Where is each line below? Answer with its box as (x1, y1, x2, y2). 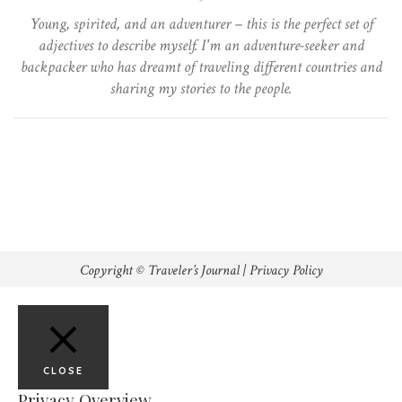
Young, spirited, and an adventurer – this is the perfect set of (29, 13, 373, 34)
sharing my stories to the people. (110, 77, 292, 99)
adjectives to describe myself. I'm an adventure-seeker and (38, 34, 364, 56)
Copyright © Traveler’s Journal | (79, 260, 249, 280)
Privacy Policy (249, 260, 323, 280)
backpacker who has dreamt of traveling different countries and (20, 56, 382, 77)
